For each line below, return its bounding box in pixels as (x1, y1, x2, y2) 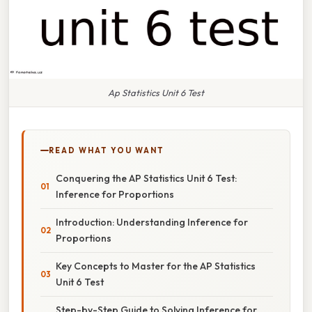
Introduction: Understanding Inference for (56, 215, 248, 228)
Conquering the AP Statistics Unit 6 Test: (56, 171, 237, 185)
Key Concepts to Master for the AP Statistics (56, 259, 256, 272)
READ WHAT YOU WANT (49, 145, 164, 155)
